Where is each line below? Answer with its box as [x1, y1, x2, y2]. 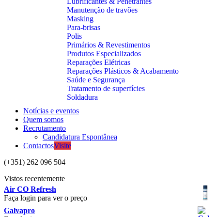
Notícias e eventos [23, 107, 79, 115]
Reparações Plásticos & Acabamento [67, 67, 179, 75]
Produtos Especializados [67, 49, 141, 58]
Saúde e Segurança [67, 76, 125, 84]
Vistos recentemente [4, 174, 65, 183]
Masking [67, 15, 93, 23]
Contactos [23, 141, 54, 150]
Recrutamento [23, 124, 66, 132]
